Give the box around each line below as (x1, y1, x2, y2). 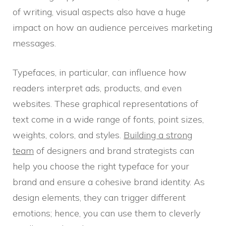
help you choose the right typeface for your (13, 160, 189, 173)
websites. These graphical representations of (13, 98, 198, 110)
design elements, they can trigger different (13, 192, 186, 204)
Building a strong (124, 129, 192, 141)
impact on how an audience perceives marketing (13, 22, 212, 34)
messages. (13, 37, 56, 49)
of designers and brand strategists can (34, 145, 194, 157)
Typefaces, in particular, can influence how (13, 67, 187, 79)
